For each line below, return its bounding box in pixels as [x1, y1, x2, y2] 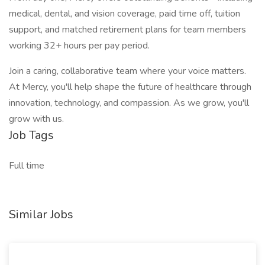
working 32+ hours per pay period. [9, 39, 150, 52]
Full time [9, 159, 44, 172]
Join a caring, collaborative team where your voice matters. [9, 64, 246, 77]
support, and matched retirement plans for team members [9, 23, 246, 36]
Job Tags [9, 127, 54, 143]
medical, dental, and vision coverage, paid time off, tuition [9, 7, 240, 20]
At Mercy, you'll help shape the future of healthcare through [9, 80, 251, 93]
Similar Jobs [9, 206, 73, 222]
